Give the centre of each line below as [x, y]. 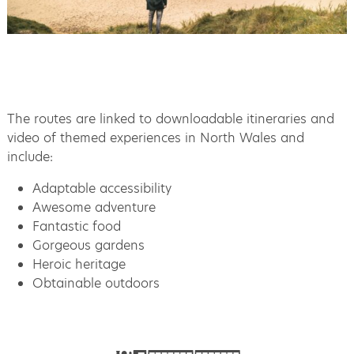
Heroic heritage [79, 265]
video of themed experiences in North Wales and [155, 138]
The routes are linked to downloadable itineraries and [170, 119]
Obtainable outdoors [96, 284]
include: [30, 157]
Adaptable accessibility [102, 189]
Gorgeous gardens [88, 246]
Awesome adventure [94, 208]
